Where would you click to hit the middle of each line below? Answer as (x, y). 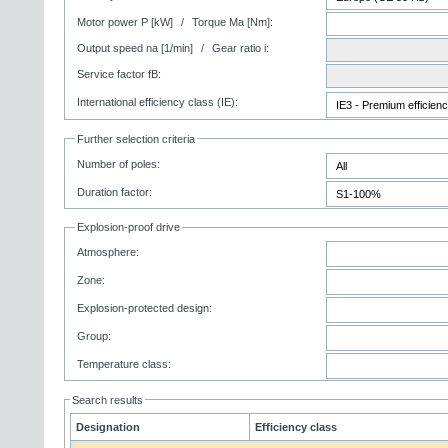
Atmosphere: (108, 252)
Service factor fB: (119, 74)
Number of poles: (118, 163)
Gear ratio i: (240, 48)
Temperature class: (124, 364)
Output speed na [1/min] (135, 48)
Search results (107, 399)
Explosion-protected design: (144, 308)
